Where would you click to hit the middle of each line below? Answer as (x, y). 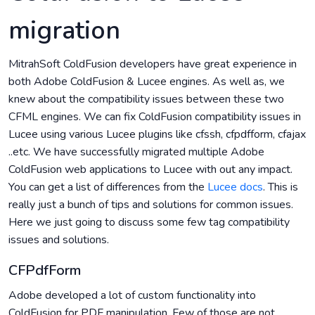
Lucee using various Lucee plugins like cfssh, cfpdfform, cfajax (157, 134)
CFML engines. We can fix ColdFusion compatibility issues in (155, 117)
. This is (281, 187)
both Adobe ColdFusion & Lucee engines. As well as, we (147, 82)
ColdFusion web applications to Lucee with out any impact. (150, 169)
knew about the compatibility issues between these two (146, 99)
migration (64, 31)
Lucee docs (235, 187)
